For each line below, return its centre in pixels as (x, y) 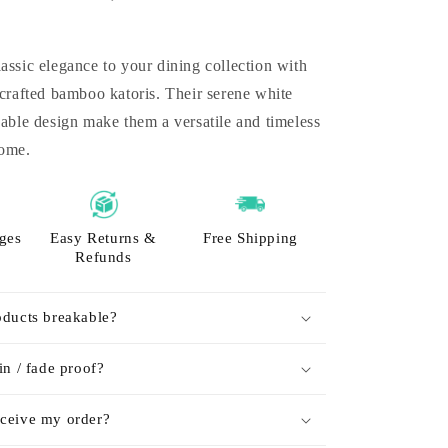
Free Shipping (250, 238)
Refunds (103, 257)
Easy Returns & (103, 238)
